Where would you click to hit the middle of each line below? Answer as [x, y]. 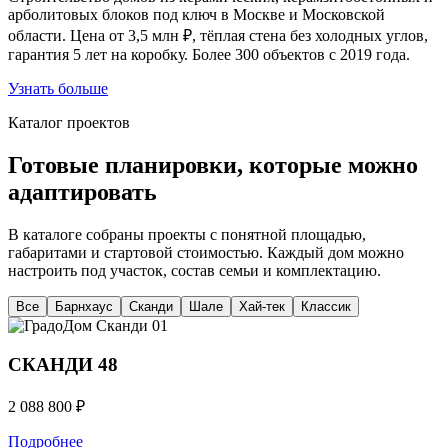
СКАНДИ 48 [63, 364]
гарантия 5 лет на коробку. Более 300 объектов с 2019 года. [209, 55]
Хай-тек [262, 307]
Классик [326, 307]
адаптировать [82, 192]
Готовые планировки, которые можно [213, 165]
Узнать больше [58, 89]
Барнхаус [84, 307]
